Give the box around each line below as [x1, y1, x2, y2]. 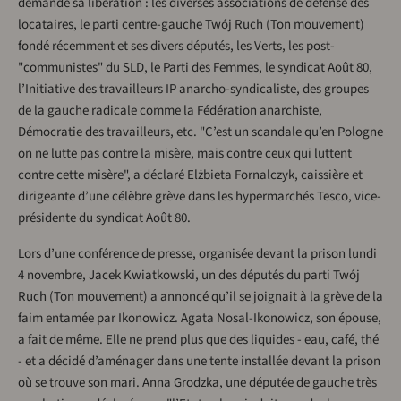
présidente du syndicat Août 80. [18, 209, 191, 228]
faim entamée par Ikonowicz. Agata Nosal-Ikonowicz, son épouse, [18, 309, 381, 328]
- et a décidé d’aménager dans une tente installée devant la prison [18, 352, 380, 371]
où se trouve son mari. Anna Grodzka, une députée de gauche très [18, 373, 377, 393]
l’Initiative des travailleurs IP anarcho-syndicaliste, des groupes [18, 80, 369, 99]
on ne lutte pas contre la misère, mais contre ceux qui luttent [18, 144, 352, 164]
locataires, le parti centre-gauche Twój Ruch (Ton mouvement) [18, 15, 364, 35]
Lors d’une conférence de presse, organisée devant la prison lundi [18, 244, 377, 264]
